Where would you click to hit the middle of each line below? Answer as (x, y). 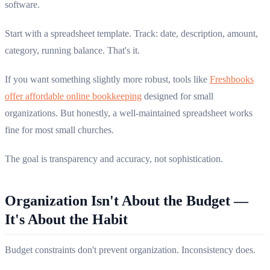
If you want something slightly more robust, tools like (107, 80)
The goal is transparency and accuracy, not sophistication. (114, 159)
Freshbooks (232, 80)
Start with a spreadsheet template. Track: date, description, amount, (131, 34)
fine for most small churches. (59, 130)
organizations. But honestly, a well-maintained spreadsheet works (129, 113)
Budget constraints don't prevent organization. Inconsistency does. (130, 250)
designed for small (177, 96)
